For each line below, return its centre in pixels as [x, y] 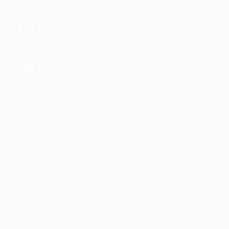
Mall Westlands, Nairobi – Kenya [113, 211]
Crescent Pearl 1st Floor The [104, 181]
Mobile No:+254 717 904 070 [105, 30]
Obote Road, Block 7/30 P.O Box [112, 109]
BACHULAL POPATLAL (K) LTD [103, 165]
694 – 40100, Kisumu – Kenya [107, 124]
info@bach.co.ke [84, 69]
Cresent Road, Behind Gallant [109, 196]
